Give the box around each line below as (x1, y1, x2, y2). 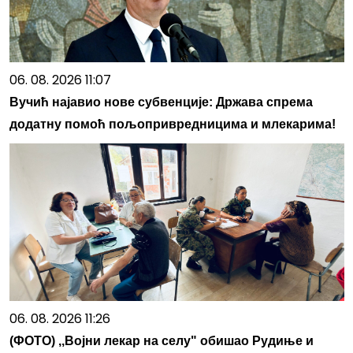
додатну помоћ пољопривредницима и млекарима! (9, 117, 336, 131)
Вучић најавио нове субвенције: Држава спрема (9, 95, 313, 109)
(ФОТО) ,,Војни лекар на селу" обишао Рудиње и (9, 333, 314, 347)
